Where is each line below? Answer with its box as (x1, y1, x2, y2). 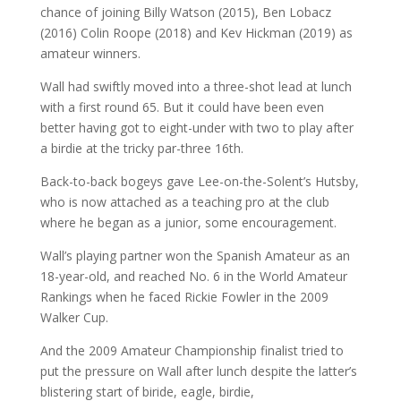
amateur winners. (39, 45, 141, 63)
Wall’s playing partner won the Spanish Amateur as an (39, 247, 350, 265)
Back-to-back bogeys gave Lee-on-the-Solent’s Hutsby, (39, 173, 359, 191)
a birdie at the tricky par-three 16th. (39, 140, 243, 158)
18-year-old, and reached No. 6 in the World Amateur (39, 268, 347, 286)
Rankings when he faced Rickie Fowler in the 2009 (39, 288, 328, 306)
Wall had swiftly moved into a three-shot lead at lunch (39, 78, 352, 96)
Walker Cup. (39, 309, 108, 327)
